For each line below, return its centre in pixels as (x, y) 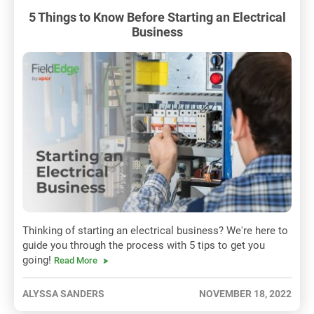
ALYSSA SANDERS (63, 294)
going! (38, 260)
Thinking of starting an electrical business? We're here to (155, 231)
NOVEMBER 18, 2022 (245, 294)
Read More (76, 261)
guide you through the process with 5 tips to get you (144, 246)
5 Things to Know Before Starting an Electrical (157, 17)
